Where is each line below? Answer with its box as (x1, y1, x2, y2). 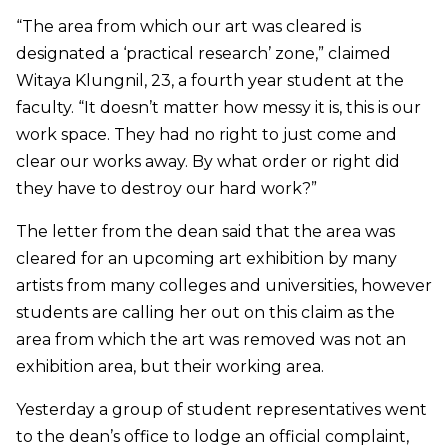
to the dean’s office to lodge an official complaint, (16, 426, 409, 446)
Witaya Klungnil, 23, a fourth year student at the (16, 70, 404, 90)
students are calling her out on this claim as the (16, 302, 395, 322)
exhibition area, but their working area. (16, 356, 324, 376)
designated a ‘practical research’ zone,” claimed (16, 43, 391, 63)
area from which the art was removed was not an (16, 329, 406, 349)
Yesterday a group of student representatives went (16, 399, 427, 419)
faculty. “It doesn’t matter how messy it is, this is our (16, 97, 421, 117)
